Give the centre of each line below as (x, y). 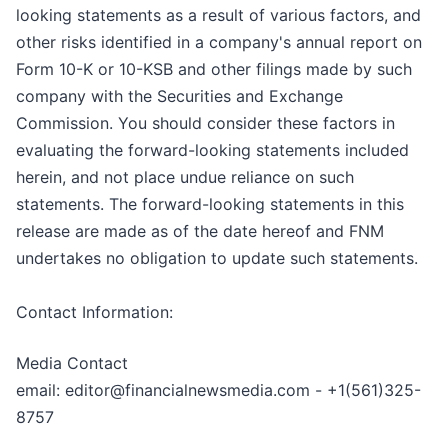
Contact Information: (94, 312)
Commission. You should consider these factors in (205, 123)
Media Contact (72, 363)
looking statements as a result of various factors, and (218, 15)
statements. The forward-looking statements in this (210, 204)
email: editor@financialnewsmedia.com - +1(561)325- (218, 390)
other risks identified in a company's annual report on (219, 42)
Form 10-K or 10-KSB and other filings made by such (214, 69)
